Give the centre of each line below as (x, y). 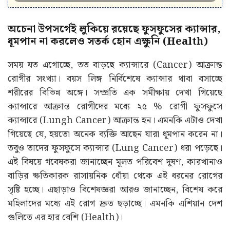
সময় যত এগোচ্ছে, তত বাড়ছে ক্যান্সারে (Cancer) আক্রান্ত (115, 65)
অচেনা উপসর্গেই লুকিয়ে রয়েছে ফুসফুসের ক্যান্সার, (114, 30)
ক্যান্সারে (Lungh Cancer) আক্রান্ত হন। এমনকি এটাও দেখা (115, 121)
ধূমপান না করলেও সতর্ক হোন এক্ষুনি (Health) (108, 42)
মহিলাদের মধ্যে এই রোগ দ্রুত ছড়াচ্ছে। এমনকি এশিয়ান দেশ (115, 204)
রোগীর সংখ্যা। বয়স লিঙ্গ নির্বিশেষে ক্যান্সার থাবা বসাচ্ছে (115, 79)
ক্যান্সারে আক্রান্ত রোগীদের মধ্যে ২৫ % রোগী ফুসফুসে (115, 107)
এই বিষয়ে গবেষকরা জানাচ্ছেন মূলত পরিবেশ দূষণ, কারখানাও (115, 162)
